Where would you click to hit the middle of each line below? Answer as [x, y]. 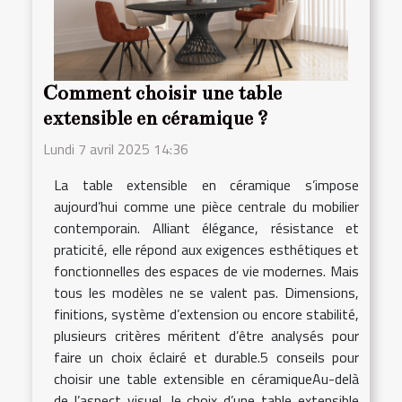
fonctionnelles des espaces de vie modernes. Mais [206, 271]
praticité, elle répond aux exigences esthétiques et [206, 249]
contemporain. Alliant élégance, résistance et [206, 227]
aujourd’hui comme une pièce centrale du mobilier [206, 206]
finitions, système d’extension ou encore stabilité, [206, 314]
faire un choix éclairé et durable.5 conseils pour [206, 357]
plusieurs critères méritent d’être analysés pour [206, 335]
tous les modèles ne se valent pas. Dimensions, [206, 292]
